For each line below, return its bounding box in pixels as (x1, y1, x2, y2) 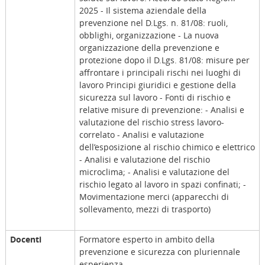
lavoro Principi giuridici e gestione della (79, 79, 236, 91)
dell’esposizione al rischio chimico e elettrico (79, 141, 255, 153)
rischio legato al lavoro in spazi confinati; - (79, 179, 246, 190)
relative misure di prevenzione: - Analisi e (79, 104, 244, 116)
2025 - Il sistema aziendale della (79, 5, 206, 17)
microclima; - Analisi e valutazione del (79, 166, 230, 178)
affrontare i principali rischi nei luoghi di (79, 67, 241, 79)
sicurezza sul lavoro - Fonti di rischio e (79, 92, 231, 104)
